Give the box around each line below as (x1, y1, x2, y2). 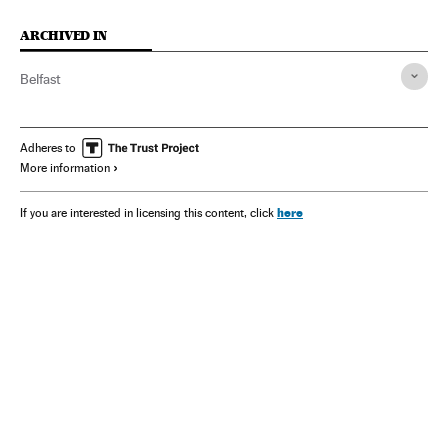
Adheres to (20, 140, 76, 155)
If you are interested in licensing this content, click (20, 205, 277, 220)
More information (20, 160, 110, 175)
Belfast (20, 70, 61, 87)
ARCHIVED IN (20, 27, 107, 43)
